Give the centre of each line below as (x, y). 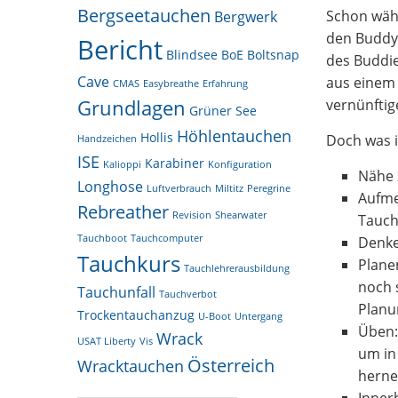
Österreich (231, 366)
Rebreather (123, 212)
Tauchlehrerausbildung (237, 268)
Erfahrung (225, 84)
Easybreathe (171, 84)
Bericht (120, 50)
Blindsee (192, 55)
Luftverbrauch (179, 188)
